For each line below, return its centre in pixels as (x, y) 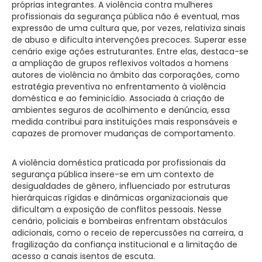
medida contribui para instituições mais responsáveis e (125, 121)
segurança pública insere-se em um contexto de (113, 174)
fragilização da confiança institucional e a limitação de (125, 244)
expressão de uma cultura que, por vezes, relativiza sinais (129, 28)
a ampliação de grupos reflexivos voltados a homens (120, 63)
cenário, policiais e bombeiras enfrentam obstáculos (120, 221)
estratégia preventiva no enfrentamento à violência (119, 86)
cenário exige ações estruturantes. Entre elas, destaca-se (130, 51)
